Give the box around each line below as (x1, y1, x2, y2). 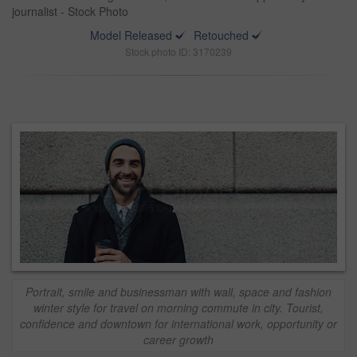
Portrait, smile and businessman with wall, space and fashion (25, 284, 331, 300)
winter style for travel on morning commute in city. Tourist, (33, 300, 324, 316)
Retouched (194, 27, 249, 43)
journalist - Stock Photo (12, 3, 128, 19)
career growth (143, 331, 214, 348)
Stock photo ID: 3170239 (125, 45, 232, 58)
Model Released (90, 27, 172, 43)
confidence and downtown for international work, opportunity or (20, 316, 337, 332)
